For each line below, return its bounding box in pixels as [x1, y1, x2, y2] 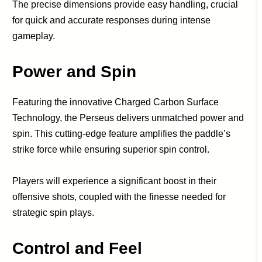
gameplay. [12, 30, 56, 41]
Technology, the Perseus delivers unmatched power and [12, 112, 244, 123]
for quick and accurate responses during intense [12, 15, 211, 25]
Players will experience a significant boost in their [12, 175, 217, 186]
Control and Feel [12, 239, 143, 257]
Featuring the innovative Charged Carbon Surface [12, 96, 219, 107]
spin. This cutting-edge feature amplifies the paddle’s [12, 128, 231, 139]
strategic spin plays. [12, 207, 95, 218]
